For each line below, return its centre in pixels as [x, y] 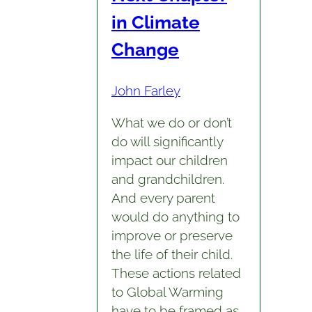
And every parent [163, 197]
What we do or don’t [171, 122]
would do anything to [175, 216]
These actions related [176, 273]
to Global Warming [167, 291]
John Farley [146, 90]
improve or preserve [172, 235]
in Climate [155, 22]
